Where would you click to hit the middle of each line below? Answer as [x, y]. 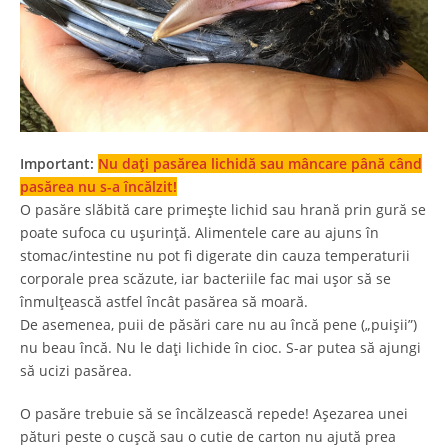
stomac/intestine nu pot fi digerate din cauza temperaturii [215, 256]
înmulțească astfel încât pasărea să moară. [164, 302]
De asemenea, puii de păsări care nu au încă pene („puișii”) [218, 325]
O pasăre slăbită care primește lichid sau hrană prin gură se [223, 210]
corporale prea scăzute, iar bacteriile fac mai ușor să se [205, 279]
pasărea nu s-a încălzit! [98, 187]
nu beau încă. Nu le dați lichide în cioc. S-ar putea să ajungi [220, 348]
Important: [57, 164]
